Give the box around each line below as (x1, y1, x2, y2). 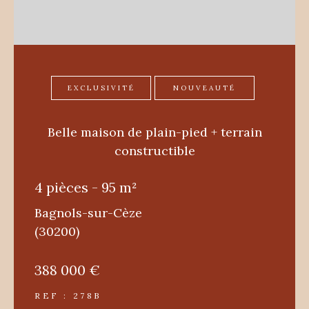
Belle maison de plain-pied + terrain (47, 123, 262, 140)
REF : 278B (34, 290, 102, 301)
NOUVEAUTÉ (173, 83, 236, 92)
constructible (114, 142, 195, 159)
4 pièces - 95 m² (34, 178, 137, 196)
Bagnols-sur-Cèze (34, 204, 142, 221)
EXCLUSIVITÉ (67, 83, 135, 92)
